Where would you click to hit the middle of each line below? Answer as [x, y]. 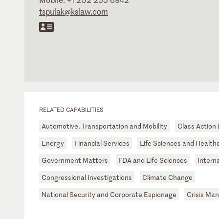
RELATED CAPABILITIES [71, 109]
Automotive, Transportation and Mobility [104, 126]
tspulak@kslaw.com [74, 11]
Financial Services [102, 143]
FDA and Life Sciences [153, 160]
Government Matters [75, 160]
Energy [53, 143]
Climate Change [167, 177]
